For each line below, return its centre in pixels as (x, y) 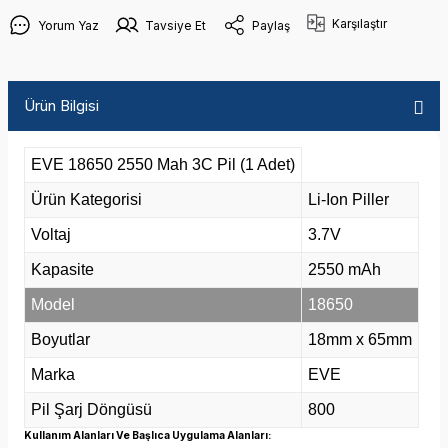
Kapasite (62, 269)
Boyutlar (60, 339)
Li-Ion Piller (348, 199)
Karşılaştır (359, 23)
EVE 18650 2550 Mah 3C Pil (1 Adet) (163, 164)
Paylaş (271, 25)
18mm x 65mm (360, 339)
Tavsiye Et (175, 25)
